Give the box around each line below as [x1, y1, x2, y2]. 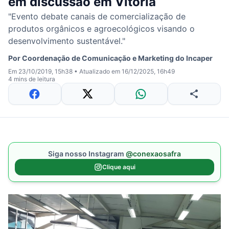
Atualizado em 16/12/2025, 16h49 [79, 67, 175, 75]
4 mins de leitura [8, 75, 55, 83]
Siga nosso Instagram [48, 149, 126, 158]
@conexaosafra [126, 149, 181, 158]
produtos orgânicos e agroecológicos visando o [8, 24, 195, 34]
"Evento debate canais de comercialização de [8, 11, 186, 21]
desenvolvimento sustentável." [8, 36, 125, 46]
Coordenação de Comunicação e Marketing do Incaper [22, 54, 213, 62]
